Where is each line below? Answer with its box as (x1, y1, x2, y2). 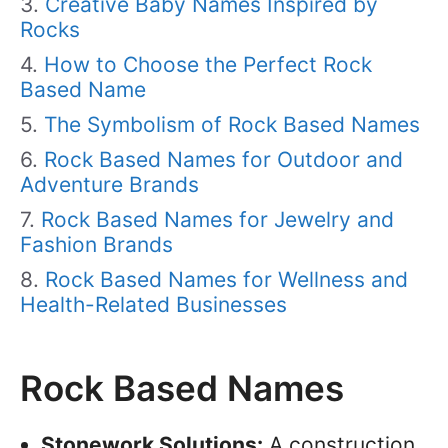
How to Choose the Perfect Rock (44, 51, 372, 77)
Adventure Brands (20, 171, 199, 197)
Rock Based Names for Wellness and (45, 266, 408, 292)
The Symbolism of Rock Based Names (44, 111, 420, 137)
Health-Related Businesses (20, 291, 287, 317)
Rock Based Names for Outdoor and (44, 146, 403, 172)
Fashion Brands (20, 231, 173, 257)
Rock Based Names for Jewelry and (41, 206, 394, 232)
